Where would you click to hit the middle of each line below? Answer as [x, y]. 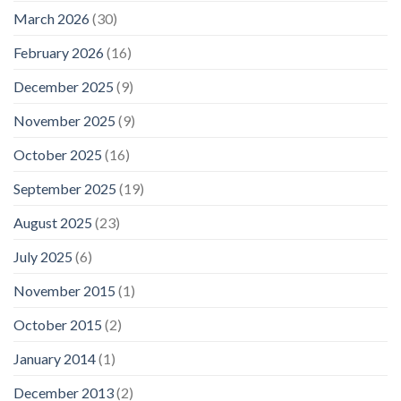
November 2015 [64, 290]
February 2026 [59, 52]
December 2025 [64, 86]
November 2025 [64, 120]
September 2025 [65, 188]
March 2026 [51, 18]
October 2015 [58, 324]
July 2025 [43, 256]
